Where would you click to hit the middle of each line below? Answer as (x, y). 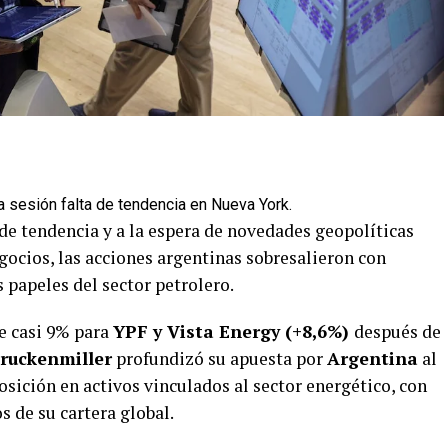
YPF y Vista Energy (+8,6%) (233, 331)
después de (397, 331)
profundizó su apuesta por (219, 358)
